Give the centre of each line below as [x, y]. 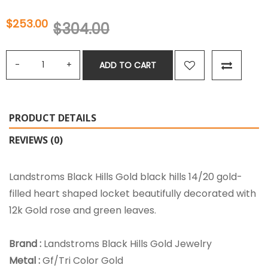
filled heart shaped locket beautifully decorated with [133, 193]
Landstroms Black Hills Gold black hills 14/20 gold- [126, 176]
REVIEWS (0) [36, 140]
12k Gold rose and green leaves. [83, 210]
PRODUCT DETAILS [53, 118]
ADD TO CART [128, 65]
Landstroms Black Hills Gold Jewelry [128, 243]
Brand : [26, 243]
